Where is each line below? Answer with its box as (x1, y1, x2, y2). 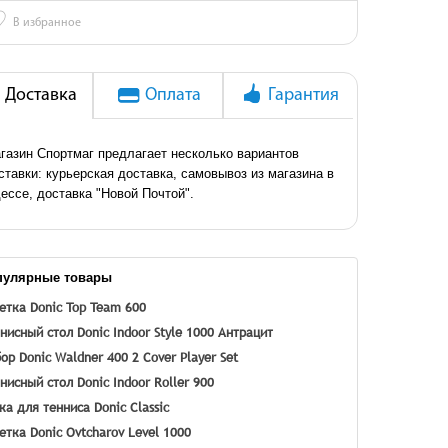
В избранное (13, 17, 81, 29)
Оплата (144, 86, 201, 105)
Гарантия (267, 86, 339, 105)
